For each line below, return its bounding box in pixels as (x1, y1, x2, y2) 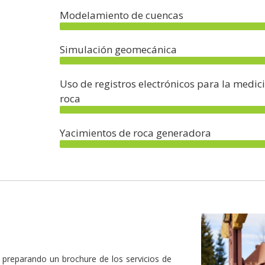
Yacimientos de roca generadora (60, 125, 211, 140)
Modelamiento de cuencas (60, 8, 183, 22)
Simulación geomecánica (60, 42, 177, 56)
